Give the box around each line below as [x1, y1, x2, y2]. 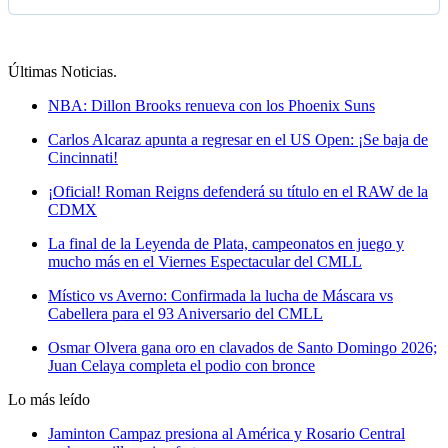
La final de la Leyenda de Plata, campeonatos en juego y [48, 235, 404, 253]
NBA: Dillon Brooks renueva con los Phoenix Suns [48, 97, 375, 115]
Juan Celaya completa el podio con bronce [48, 357, 315, 375]
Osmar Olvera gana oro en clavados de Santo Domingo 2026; [48, 339, 437, 357]
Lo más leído [8, 391, 90, 409]
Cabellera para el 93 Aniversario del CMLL [48, 305, 323, 323]
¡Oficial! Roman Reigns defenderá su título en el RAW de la [48, 183, 428, 201]
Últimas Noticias [8, 63, 113, 81]
